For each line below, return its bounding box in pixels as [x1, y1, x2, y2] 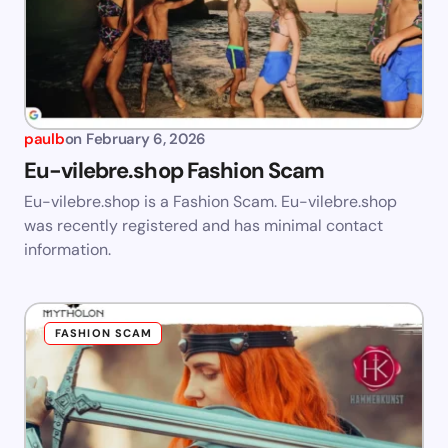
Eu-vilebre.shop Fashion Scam [24, 156, 325, 186]
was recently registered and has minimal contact [24, 215, 383, 237]
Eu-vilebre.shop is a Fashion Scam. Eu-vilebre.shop [24, 191, 397, 213]
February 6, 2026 [85, 129, 207, 150]
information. [24, 239, 111, 261]
